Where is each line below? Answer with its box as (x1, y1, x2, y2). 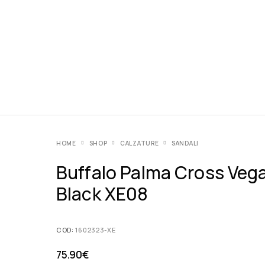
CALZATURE (120, 138, 159, 147)
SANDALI (172, 138, 199, 147)
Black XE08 (56, 181, 148, 206)
